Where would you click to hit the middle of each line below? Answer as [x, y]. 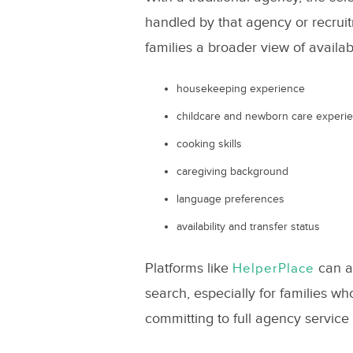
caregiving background [232, 172]
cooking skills [209, 144]
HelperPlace [273, 269]
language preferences [230, 199]
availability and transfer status [248, 227]
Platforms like [188, 268]
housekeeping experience [240, 89]
